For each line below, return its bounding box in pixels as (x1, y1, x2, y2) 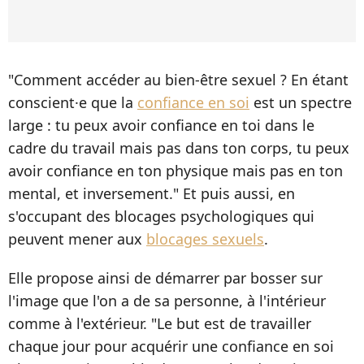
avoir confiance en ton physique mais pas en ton (8, 161, 343, 181)
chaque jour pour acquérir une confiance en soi (8, 336, 334, 357)
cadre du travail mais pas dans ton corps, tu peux (8, 138, 349, 158)
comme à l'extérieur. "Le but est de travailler (8, 314, 311, 334)
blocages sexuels (146, 229, 264, 249)
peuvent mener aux (8, 229, 146, 249)
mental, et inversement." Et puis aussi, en (8, 184, 295, 204)
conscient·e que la (8, 93, 137, 113)
